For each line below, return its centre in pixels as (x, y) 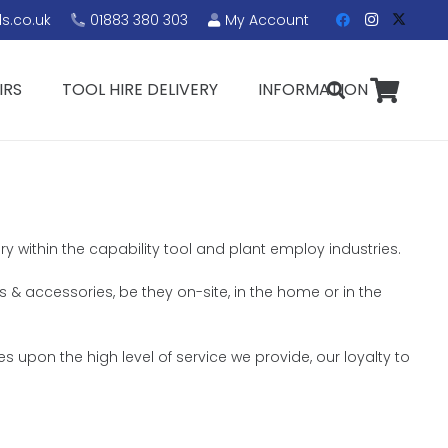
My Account (267, 19)
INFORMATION (313, 89)
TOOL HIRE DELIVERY (140, 89)
